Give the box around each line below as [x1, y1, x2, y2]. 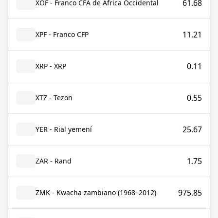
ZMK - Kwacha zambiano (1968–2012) [36, 188, 156, 197]
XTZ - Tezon [36, 93, 73, 102]
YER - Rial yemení [36, 125, 92, 134]
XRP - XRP [36, 61, 66, 71]
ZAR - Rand [36, 156, 72, 165]
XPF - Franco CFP [36, 30, 89, 39]
